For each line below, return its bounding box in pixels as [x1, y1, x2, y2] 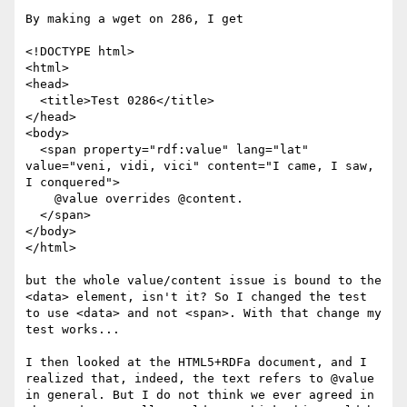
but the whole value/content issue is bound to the [25, 273, 382, 288]
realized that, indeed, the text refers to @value [25, 372, 374, 386]
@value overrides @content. [25, 192, 55, 206]
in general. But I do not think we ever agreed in [25, 388, 374, 402]
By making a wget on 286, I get [25, 12, 243, 26]
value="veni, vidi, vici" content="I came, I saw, [25, 159, 374, 174]
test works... [25, 323, 120, 337]
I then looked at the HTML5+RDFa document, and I [25, 355, 367, 370]
